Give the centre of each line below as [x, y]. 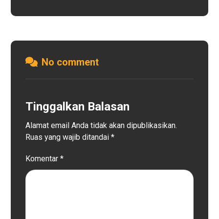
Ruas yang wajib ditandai [68, 137]
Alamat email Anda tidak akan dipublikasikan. [101, 125]
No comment [70, 62]
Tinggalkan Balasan [78, 107]
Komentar [43, 159]
